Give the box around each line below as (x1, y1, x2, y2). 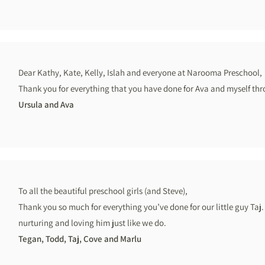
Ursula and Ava (18, 99, 74, 110)
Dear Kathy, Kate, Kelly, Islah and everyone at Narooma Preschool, (18, 67, 262, 78)
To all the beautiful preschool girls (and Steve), (18, 185, 188, 196)
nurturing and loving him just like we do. (18, 217, 168, 228)
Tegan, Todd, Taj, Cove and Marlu (18, 233, 141, 244)
